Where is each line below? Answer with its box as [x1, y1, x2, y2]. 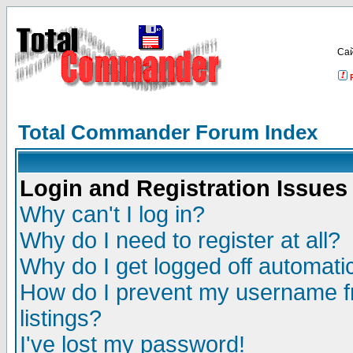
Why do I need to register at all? [20, 228, 340, 253]
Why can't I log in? [20, 202, 205, 227]
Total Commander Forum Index [18, 121, 318, 144]
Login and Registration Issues [20, 176, 347, 201]
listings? [20, 306, 102, 331]
